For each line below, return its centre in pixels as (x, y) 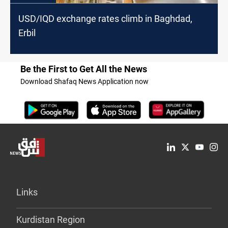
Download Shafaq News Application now (84, 81)
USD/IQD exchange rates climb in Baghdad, (105, 18)
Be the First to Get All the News (84, 69)
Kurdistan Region (51, 219)
